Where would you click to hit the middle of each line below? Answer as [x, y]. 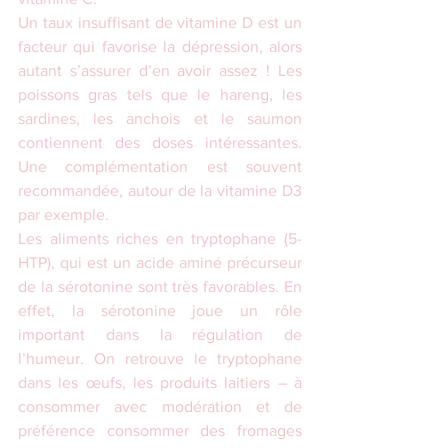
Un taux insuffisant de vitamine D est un [160, 23]
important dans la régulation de [160, 335]
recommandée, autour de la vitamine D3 [160, 191]
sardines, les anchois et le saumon [160, 119]
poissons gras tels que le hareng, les [160, 95]
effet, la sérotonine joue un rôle [160, 311]
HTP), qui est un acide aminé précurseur [160, 263]
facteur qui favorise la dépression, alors [160, 47]
